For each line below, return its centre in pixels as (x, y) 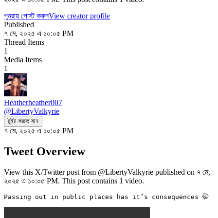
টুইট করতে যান (23, 121)
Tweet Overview (45, 151)
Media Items (23, 59)
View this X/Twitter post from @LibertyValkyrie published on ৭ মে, (107, 172)
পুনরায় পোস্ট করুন (26, 16)
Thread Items (24, 42)
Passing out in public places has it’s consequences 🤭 (108, 197)
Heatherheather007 (33, 102)
